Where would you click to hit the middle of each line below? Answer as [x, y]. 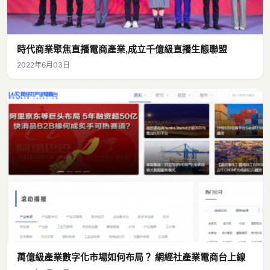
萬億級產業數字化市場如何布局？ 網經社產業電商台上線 [131, 256]
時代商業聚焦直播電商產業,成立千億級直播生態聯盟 [122, 49]
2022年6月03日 [43, 65]
